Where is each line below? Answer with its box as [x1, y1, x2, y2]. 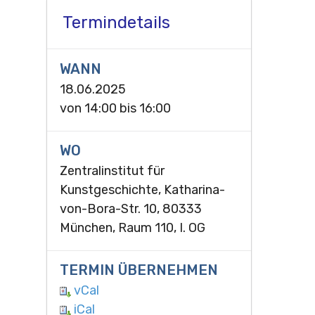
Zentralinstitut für [59, 162, 165, 179]
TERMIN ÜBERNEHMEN [59, 262, 218, 279]
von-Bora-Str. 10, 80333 [59, 200, 202, 217]
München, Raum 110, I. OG [59, 219, 205, 236]
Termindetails [62, 13, 170, 33]
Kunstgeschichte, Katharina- [59, 181, 225, 198]
